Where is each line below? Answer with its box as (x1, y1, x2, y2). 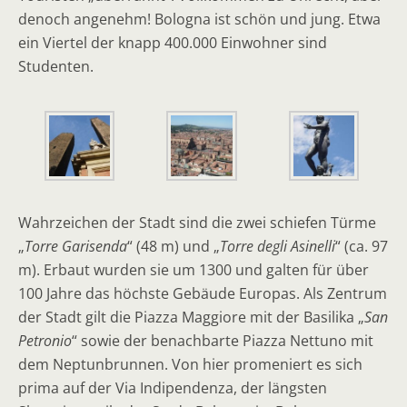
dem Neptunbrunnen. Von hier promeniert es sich (18, 354, 362, 375)
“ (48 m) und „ (127, 236, 220, 257)
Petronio (18, 331, 72, 352)
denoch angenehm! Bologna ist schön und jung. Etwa (18, 9, 381, 29)
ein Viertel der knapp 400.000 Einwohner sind (18, 33, 327, 53)
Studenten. (18, 56, 94, 76)
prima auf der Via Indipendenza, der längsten (18, 378, 327, 399)
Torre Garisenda (25, 236, 127, 257)
